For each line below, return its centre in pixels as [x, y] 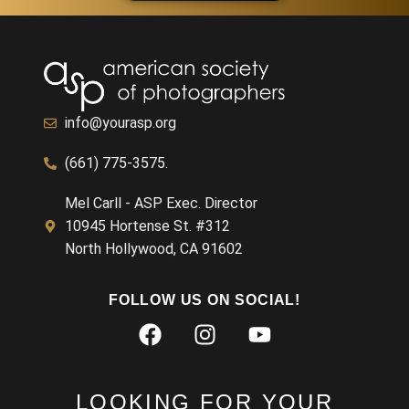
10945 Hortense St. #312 [147, 226]
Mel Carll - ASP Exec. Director [161, 204]
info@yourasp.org [120, 123]
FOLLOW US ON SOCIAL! [204, 300]
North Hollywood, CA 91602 [153, 249]
